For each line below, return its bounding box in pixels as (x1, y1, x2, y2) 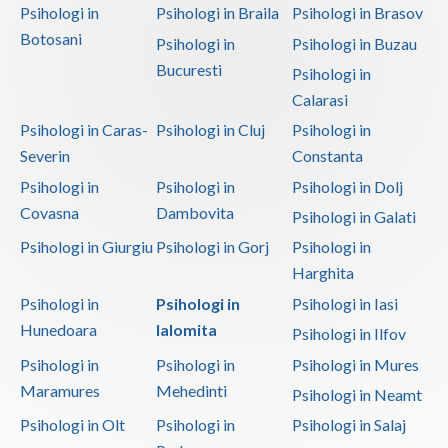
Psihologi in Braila (155, 3, 279, 23)
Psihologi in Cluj (155, 120, 265, 140)
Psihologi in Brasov (291, 3, 423, 23)
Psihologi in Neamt (291, 384, 422, 404)
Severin (20, 146, 70, 166)
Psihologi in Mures (291, 354, 419, 374)
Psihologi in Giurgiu (20, 237, 153, 257)
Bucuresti (155, 59, 222, 79)
